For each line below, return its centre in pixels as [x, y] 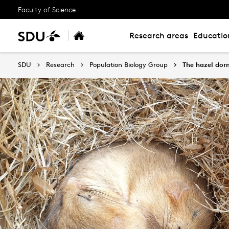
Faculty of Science [47, 9]
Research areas [159, 36]
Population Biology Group [129, 64]
